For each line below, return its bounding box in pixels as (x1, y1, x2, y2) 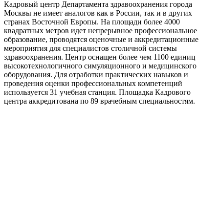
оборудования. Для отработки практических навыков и (4, 70, 188, 79)
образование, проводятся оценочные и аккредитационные (4, 35, 198, 44)
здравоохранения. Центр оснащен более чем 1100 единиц (4, 52, 196, 61)
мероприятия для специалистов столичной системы (4, 44, 177, 52)
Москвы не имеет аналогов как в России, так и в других (4, 8, 192, 17)
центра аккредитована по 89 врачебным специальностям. (4, 96, 195, 105)
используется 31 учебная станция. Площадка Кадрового (4, 88, 191, 96)
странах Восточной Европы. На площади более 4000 (4, 17, 180, 26)
